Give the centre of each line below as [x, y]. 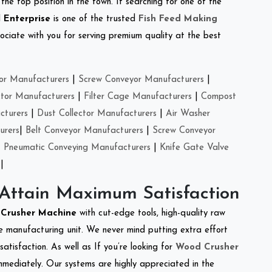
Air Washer [188, 114]
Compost [219, 97]
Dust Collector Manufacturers [97, 114]
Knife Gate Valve [194, 148]
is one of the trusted [94, 19]
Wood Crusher [207, 247]
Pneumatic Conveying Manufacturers [77, 148]
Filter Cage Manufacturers [138, 97]
